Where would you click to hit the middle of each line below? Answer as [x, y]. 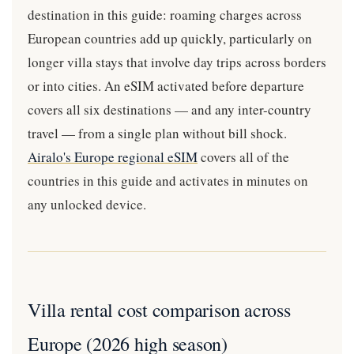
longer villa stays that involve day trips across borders [177, 62]
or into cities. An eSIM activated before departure [166, 86]
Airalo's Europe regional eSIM [113, 157]
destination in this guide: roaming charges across [165, 15]
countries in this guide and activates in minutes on [168, 181]
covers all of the [243, 157]
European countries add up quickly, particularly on [170, 38]
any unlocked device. [87, 204]
